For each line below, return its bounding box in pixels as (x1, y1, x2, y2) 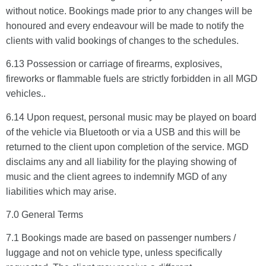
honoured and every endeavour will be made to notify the (6, 20, 244, 31)
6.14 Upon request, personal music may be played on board (6, 112, 256, 122)
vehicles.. (6, 88, 46, 99)
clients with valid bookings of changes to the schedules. (6, 35, 239, 46)
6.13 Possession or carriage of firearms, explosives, (6, 59, 222, 69)
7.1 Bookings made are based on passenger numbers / (6, 233, 236, 243)
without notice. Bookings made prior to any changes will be (6, 5, 252, 16)
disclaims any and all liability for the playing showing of (6, 156, 236, 167)
